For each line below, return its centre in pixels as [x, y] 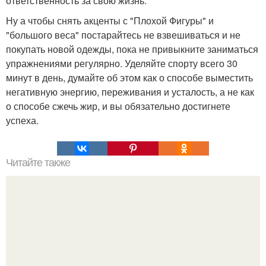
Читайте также [38, 163]
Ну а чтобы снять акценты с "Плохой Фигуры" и [110, 21]
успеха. [22, 121]
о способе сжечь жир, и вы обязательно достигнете [118, 106]
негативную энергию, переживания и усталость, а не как [130, 92]
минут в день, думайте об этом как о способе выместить [129, 78]
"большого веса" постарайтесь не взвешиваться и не [123, 35]
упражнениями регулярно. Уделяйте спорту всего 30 [122, 64]
